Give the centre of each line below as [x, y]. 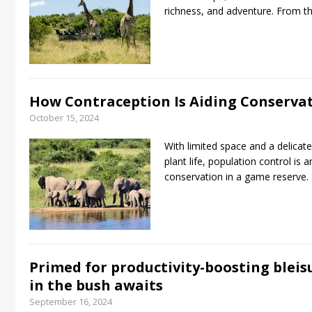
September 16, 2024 [71, 302]
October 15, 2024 [64, 118]
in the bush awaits [96, 285]
